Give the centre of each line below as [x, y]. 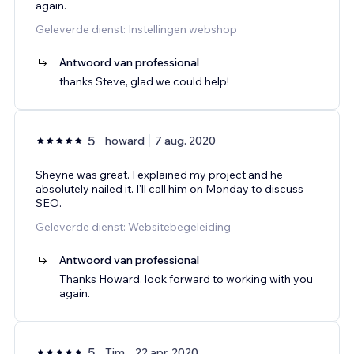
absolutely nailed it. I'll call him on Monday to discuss [169, 188]
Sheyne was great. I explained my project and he [159, 174]
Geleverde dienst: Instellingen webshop [136, 29]
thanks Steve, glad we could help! [144, 81]
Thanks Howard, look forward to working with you [186, 279]
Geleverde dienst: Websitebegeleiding [133, 226]
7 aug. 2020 [185, 140]
